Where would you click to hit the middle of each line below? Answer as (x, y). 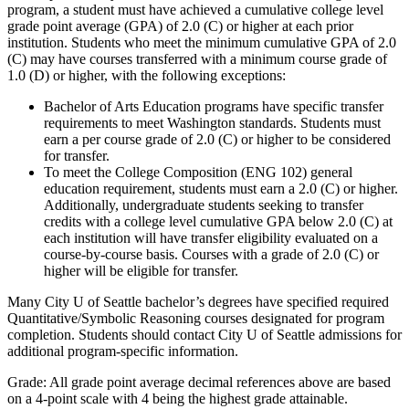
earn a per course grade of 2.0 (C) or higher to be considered (217, 139)
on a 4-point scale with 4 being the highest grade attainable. (178, 398)
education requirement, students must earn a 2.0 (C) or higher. (223, 188)
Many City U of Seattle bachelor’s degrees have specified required (198, 301)
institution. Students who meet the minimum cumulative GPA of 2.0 (202, 42)
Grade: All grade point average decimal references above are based (199, 382)
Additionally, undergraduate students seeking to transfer (204, 204)
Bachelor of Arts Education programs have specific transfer (214, 106)
